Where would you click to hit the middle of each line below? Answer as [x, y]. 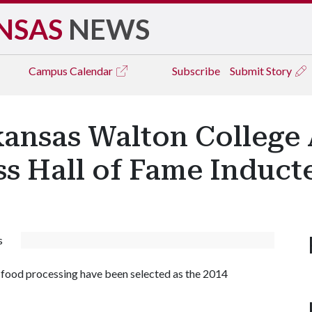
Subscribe [196, 71]
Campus [49, 71]
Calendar [92, 71]
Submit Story [262, 71]
